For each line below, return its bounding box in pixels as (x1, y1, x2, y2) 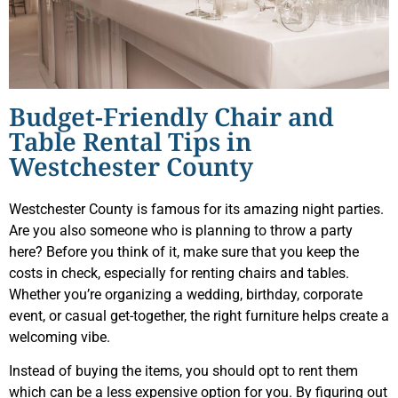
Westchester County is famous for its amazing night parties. (9, 201, 384, 219)
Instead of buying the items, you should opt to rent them (9, 362, 358, 380)
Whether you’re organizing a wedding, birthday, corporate (9, 286, 362, 304)
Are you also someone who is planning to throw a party (9, 222, 353, 240)
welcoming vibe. (9, 329, 110, 346)
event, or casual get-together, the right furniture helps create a (9, 307, 389, 325)
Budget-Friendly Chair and (9, 104, 334, 134)
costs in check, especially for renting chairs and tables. (9, 265, 349, 283)
